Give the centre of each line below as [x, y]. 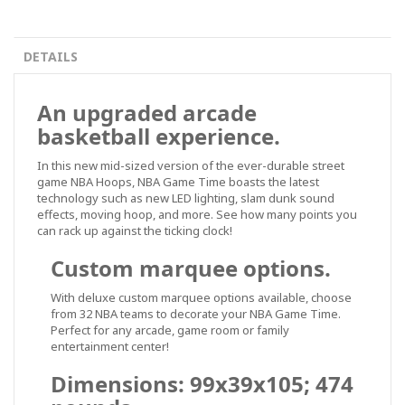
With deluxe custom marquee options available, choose [201, 297]
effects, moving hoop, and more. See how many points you [197, 214]
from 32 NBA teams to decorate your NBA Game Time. [196, 314]
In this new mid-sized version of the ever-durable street [191, 165]
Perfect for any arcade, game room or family [170, 330]
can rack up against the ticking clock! [135, 231]
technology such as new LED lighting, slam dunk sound [186, 198]
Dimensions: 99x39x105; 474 [202, 384]
